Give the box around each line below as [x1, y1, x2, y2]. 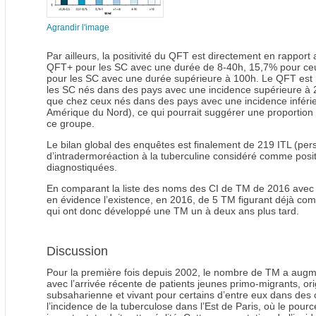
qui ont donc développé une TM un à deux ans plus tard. [47, 205, 299, 217]
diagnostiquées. [47, 162, 117, 174]
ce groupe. [47, 118, 95, 130]
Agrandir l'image [47, 23, 109, 33]
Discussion [47, 244, 108, 259]
